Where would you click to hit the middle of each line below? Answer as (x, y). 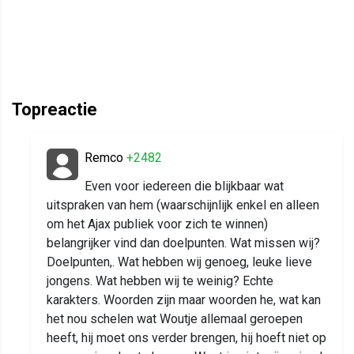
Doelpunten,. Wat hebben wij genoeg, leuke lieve (179, 262)
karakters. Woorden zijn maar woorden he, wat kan (184, 300)
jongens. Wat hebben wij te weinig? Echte (160, 281)
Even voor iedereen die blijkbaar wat (184, 186)
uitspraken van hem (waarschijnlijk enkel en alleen (183, 205)
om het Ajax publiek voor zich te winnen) (157, 224)
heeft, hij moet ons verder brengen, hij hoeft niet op (186, 338)
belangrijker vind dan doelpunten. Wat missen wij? (183, 243)
